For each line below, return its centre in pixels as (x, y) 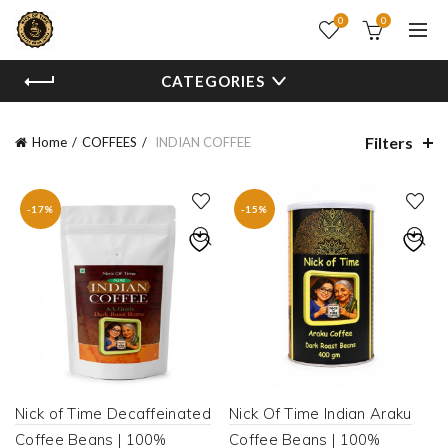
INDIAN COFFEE (201, 142)
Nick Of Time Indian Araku (320, 413)
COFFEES (109, 142)
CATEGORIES (213, 81)
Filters (389, 142)
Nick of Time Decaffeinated (113, 413)
